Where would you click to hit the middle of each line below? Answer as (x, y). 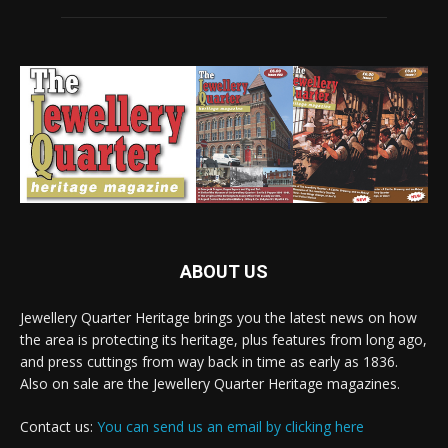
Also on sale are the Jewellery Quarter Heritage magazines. (210, 384)
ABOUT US (224, 272)
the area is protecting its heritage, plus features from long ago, (223, 340)
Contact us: (58, 427)
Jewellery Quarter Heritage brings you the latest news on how (218, 318)
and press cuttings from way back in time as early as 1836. (209, 362)
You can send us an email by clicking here (230, 427)
